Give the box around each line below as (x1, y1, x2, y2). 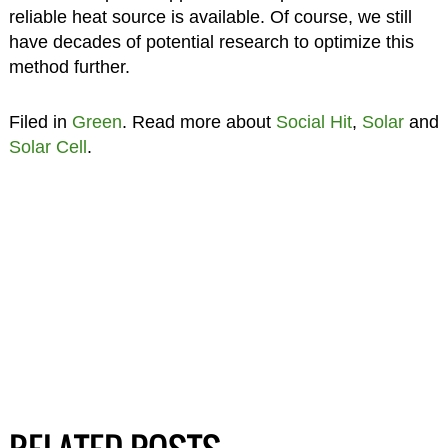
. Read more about (121, 111, 276, 132)
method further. (8, 56, 130, 77)
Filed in (8, 111, 72, 132)
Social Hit (275, 111, 352, 132)
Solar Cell (8, 136, 87, 157)
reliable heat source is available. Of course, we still (8, 6, 412, 27)
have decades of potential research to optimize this (8, 31, 414, 52)
